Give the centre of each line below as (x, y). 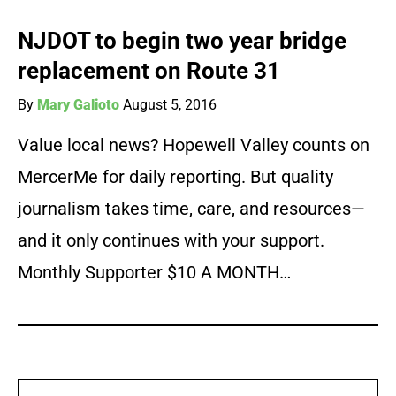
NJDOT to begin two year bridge (182, 41)
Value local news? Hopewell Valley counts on (194, 145)
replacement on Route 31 (149, 71)
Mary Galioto (78, 105)
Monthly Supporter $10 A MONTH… (154, 273)
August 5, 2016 (170, 105)
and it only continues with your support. (171, 241)
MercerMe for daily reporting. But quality (175, 177)
